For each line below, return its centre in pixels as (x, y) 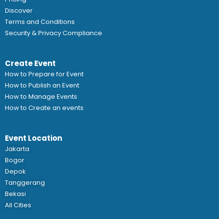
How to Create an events (44, 108)
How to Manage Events (41, 96)
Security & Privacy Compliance (54, 33)
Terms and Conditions (40, 22)
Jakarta (17, 149)
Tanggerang (25, 182)
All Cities (18, 205)
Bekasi (15, 194)
